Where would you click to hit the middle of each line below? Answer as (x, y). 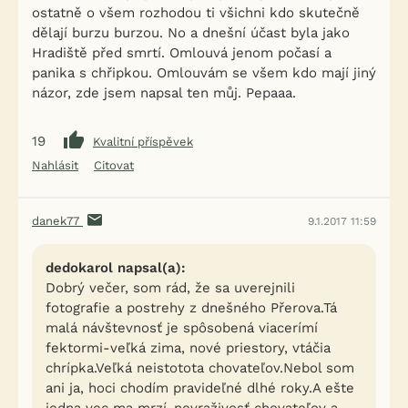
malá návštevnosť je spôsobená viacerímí (182, 328)
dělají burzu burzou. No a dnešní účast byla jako (191, 33)
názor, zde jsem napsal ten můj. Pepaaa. (164, 93)
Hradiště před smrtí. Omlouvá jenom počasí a (182, 53)
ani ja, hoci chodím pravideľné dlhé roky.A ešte (200, 388)
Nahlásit (55, 165)
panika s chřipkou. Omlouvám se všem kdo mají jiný (204, 73)
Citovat (114, 165)
